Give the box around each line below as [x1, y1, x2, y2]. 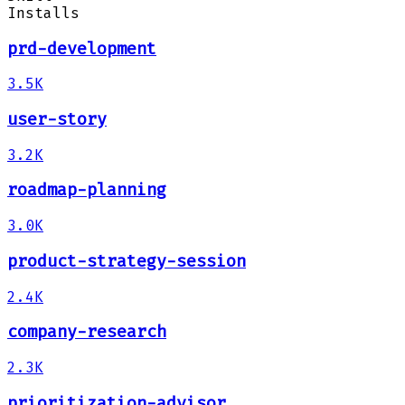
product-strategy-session [7, 250, 246, 271]
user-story [7, 109, 107, 130]
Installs [7, 4, 80, 22]
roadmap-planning [7, 180, 166, 201]
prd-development [7, 38, 156, 59]
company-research [7, 322, 166, 343]
